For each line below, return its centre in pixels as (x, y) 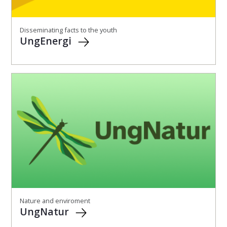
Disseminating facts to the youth (68, 30)
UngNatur (46, 211)
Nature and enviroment (55, 200)
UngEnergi (47, 41)
